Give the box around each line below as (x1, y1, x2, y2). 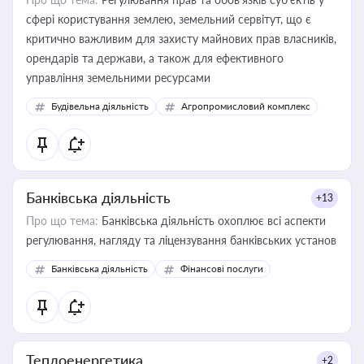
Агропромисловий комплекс (181, 100, 310, 112)
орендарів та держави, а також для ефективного (26, 51, 284, 65)
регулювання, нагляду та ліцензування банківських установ (26, 233, 336, 247)
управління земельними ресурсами (26, 71, 210, 84)
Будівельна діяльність (51, 100, 149, 112)
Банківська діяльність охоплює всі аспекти (98, 214, 326, 227)
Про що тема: (26, 214, 98, 227)
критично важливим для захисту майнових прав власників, (26, 32, 336, 45)
